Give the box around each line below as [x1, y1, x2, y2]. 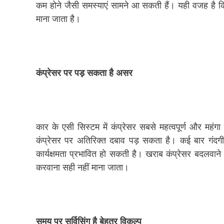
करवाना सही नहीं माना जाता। [36, 161, 129, 173]
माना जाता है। [36, 12, 80, 24]
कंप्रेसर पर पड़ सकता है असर [36, 66, 132, 78]
